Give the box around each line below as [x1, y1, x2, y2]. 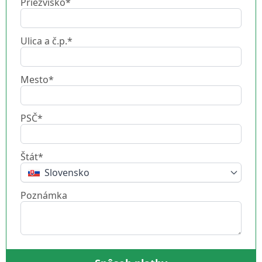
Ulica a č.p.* [20, 34, 73, 47]
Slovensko [44, 166, 89, 180]
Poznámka [20, 188, 67, 202]
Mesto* [20, 73, 54, 86]
